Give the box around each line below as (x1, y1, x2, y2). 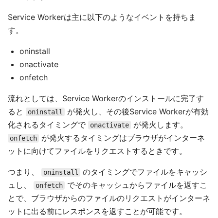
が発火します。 (131, 120, 188, 129)
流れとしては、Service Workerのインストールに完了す (8, 93, 204, 103)
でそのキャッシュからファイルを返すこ (65, 180, 207, 190)
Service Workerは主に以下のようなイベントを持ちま (8, 12, 196, 22)
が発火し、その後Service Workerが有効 (65, 107, 209, 116)
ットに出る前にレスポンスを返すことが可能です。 (8, 206, 187, 216)
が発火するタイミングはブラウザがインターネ (39, 133, 205, 143)
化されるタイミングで (8, 120, 88, 129)
